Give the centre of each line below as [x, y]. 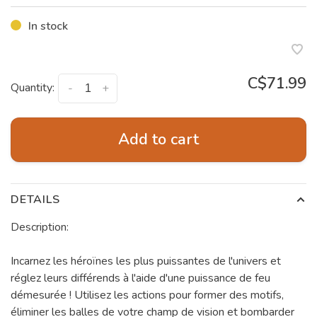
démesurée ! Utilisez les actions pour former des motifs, [147, 295]
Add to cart [158, 139]
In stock [48, 26]
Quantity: [33, 87]
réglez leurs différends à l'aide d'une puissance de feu [140, 278]
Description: [40, 227]
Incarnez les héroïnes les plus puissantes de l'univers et [146, 261]
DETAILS [35, 199]
